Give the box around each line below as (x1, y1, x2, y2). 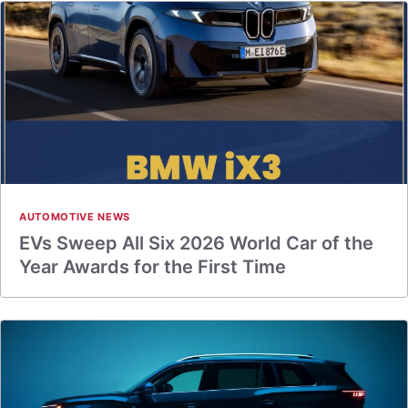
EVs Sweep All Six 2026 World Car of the (19, 232, 373, 254)
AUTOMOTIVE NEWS (19, 210, 130, 223)
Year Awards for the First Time (19, 256, 286, 278)
